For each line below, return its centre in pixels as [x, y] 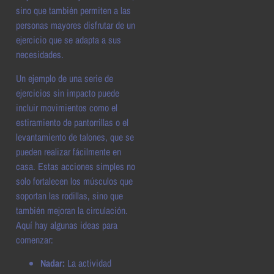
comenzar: [35, 239]
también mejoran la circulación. [72, 210]
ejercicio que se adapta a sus [68, 40]
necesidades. [40, 55]
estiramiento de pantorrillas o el [72, 122]
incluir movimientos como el [67, 107]
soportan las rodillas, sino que [69, 195]
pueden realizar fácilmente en [68, 151]
